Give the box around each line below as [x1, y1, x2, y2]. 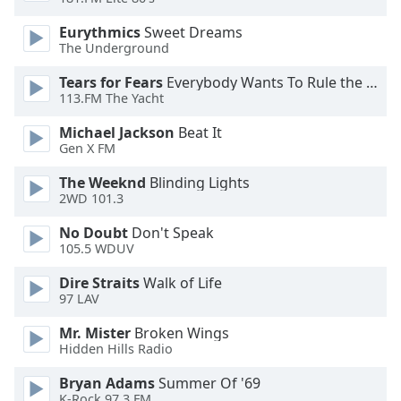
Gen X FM [59, 140, 115, 158]
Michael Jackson [59, 123, 175, 142]
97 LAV [59, 290, 99, 308]
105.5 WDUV [59, 240, 134, 258]
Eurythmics [59, 22, 141, 42]
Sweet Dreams [141, 22, 243, 42]
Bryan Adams [59, 373, 155, 393]
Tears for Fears [59, 73, 163, 92]
